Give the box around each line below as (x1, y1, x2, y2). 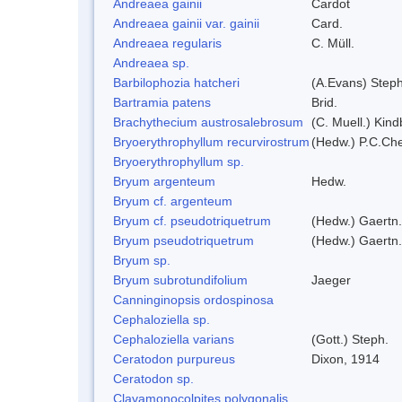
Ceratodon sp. (113, 371, 194, 386)
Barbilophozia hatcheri (113, 74, 240, 90)
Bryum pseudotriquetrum (113, 232, 254, 248)
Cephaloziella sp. (113, 311, 210, 327)
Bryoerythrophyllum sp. (113, 153, 244, 169)
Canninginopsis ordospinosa (113, 292, 274, 307)
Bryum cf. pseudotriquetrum (113, 213, 271, 228)
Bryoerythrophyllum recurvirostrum (113, 134, 310, 149)
